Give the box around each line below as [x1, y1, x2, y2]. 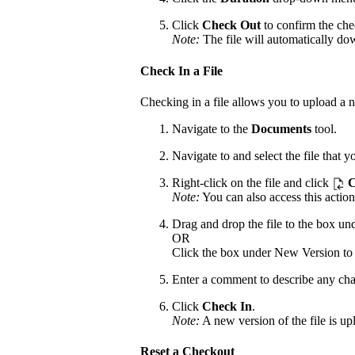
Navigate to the [172, 121, 251, 136]
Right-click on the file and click [172, 175, 332, 189]
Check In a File [140, 63, 223, 78]
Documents [251, 121, 311, 136]
